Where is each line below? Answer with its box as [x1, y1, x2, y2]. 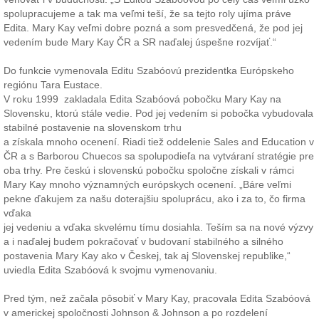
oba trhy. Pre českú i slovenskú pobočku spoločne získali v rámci [4, 164, 294, 177]
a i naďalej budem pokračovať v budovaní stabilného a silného [4, 236, 283, 248]
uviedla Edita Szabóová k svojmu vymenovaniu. [4, 264, 217, 276]
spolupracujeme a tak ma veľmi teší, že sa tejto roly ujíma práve [4, 8, 291, 20]
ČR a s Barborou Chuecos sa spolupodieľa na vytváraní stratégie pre [4, 150, 314, 162]
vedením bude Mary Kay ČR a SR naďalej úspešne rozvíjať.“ [4, 36, 276, 48]
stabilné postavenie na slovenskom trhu [4, 122, 182, 134]
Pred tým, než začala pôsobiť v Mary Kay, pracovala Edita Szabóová [4, 293, 310, 305]
